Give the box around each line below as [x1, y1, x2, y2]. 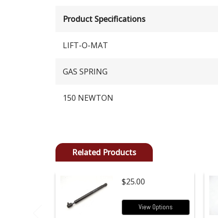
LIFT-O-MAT [63, 39, 108, 51]
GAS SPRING [63, 66, 108, 77]
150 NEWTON [63, 92, 113, 103]
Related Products [72, 146, 136, 158]
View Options [139, 203, 173, 212]
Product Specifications [63, 13, 145, 24]
